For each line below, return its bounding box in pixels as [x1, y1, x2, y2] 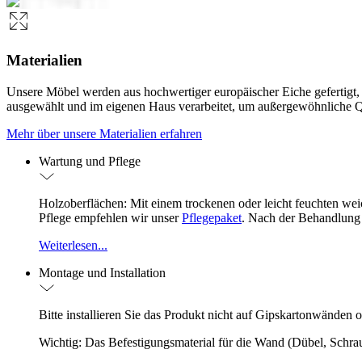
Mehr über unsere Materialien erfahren [6, 126, 202, 141]
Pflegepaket [182, 210, 242, 225]
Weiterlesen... [39, 238, 107, 252]
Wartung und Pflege [39, 154, 141, 168]
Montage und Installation [39, 265, 166, 280]
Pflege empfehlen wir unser [39, 210, 182, 225]
